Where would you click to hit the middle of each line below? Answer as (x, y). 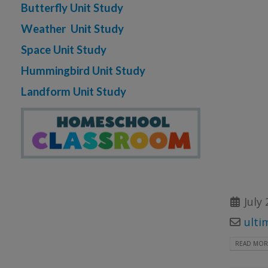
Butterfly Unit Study (72, 8)
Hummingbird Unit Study (83, 71)
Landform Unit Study (74, 92)
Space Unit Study (64, 50)
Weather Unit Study (72, 29)
